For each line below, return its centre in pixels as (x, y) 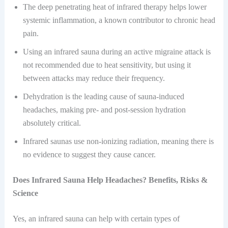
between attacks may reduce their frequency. (94, 78)
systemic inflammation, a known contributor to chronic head (119, 20)
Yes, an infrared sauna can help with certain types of (96, 218)
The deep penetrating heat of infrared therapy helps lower (115, 7)
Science (25, 193)
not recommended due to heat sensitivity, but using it (107, 65)
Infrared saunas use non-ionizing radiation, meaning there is (118, 141)
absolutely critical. (52, 123)
